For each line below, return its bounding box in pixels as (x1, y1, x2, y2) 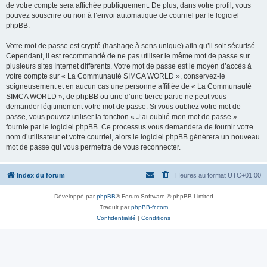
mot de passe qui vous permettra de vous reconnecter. (6, 143, 181, 151)
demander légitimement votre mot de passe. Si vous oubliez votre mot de (6, 103, 241, 111)
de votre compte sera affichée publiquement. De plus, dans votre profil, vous (6, 1, 251, 10)
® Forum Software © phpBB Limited (115, 193, 213, 200)
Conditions (141, 215, 170, 221)
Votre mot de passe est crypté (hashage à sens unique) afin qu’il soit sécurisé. (6, 42, 257, 50)
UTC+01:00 (228, 172, 261, 179)
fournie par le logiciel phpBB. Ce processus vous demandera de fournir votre (6, 123, 253, 131)
